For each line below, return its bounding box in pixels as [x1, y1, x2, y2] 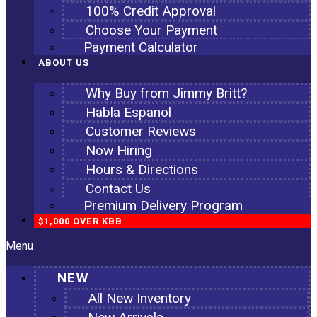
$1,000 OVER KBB [38, 215, 122, 228]
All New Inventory [88, 290, 191, 306]
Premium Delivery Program [83, 197, 243, 214]
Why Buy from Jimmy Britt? [86, 85, 247, 101]
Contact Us [86, 180, 151, 197]
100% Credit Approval [86, 3, 216, 19]
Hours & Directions [86, 161, 198, 178]
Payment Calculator [83, 39, 198, 55]
